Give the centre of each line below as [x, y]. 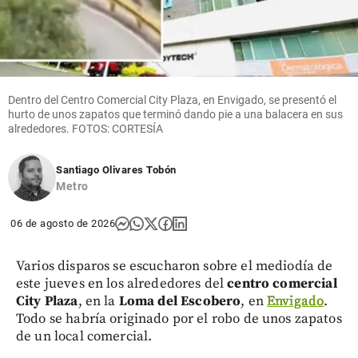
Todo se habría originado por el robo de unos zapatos [179, 318]
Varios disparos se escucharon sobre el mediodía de [175, 266]
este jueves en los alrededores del [122, 283]
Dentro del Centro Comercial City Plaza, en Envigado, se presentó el [172, 99]
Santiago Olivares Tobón [116, 169]
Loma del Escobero [180, 301]
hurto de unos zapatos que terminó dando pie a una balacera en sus [175, 114]
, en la [98, 301]
